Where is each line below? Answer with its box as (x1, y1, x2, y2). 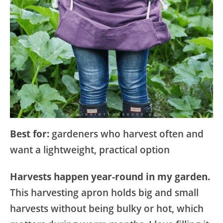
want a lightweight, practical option (10, 143, 170, 156)
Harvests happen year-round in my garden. (10, 170, 210, 183)
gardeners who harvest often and (49, 127, 204, 140)
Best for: (10, 127, 49, 140)
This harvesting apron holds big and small (10, 186, 199, 199)
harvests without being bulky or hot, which (10, 202, 204, 215)
